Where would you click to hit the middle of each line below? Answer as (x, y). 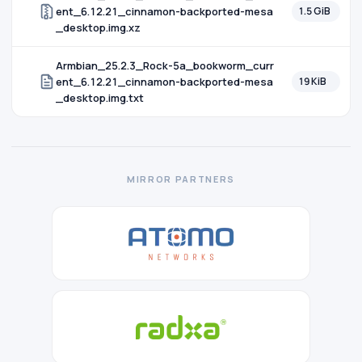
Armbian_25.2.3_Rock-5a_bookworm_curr (165, 65)
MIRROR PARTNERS (181, 179)
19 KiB (312, 81)
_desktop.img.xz (98, 27)
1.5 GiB (314, 11)
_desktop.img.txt (100, 98)
